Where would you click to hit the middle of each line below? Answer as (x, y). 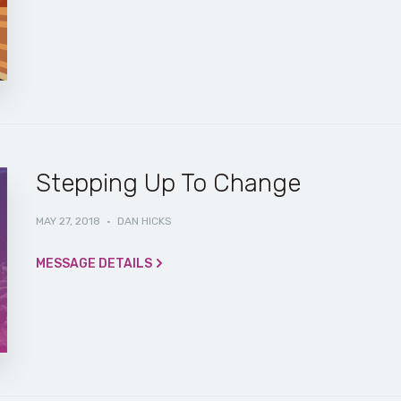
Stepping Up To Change (168, 183)
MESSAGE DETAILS (94, 264)
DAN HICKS (144, 222)
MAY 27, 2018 (68, 222)
